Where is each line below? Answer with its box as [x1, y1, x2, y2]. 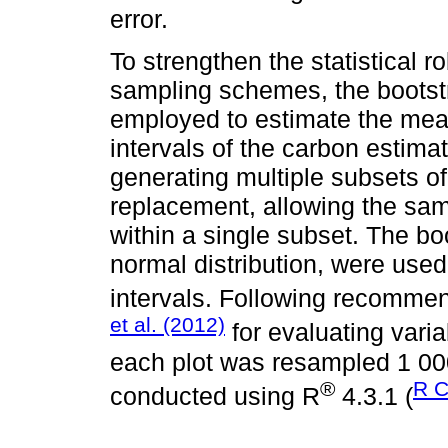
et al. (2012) [110, 313, 225, 337]
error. [110, 4, 168, 33]
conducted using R [110, 381, 320, 410]
